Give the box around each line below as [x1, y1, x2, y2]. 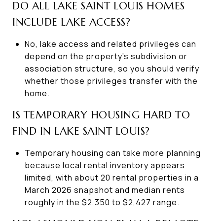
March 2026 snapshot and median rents [24, 184, 185, 195]
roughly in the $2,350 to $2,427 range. [24, 196, 180, 208]
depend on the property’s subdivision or [24, 50, 187, 62]
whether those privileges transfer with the [24, 75, 198, 86]
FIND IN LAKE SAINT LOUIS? [12, 124, 150, 138]
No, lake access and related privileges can [24, 38, 196, 49]
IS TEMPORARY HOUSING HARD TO [12, 108, 190, 121]
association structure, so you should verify [24, 63, 199, 74]
